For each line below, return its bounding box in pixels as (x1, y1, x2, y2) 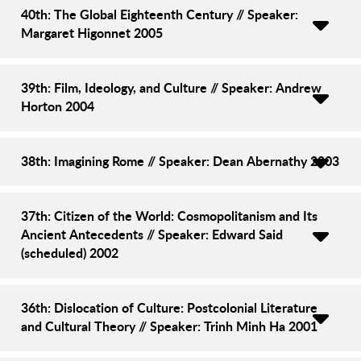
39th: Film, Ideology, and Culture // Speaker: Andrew (21, 77, 322, 97)
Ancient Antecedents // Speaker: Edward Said (21, 224, 283, 243)
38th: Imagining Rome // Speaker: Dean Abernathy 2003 (21, 151, 339, 170)
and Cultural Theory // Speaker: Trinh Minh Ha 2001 (21, 316, 317, 335)
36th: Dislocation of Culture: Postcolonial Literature (21, 297, 317, 317)
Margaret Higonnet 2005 (21, 23, 163, 42)
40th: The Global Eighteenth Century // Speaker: (21, 4, 298, 23)
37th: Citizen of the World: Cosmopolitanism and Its (21, 205, 317, 225)
